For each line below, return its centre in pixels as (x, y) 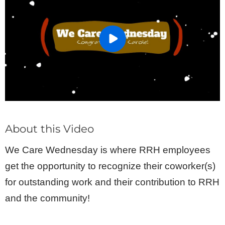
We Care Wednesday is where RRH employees (108, 150)
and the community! (47, 198)
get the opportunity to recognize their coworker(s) (110, 166)
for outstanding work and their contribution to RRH (112, 182)
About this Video (49, 129)
